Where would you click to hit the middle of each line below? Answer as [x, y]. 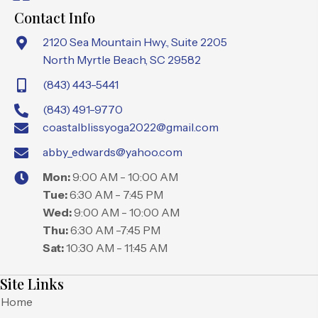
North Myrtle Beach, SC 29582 [122, 59]
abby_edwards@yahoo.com [113, 152]
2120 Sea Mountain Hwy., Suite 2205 [135, 42]
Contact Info [55, 17]
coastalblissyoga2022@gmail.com [131, 127]
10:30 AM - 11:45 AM [116, 247]
